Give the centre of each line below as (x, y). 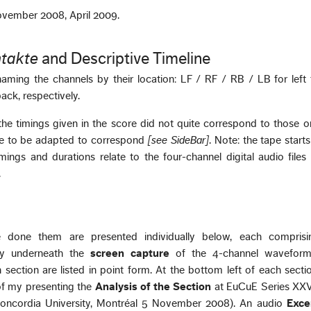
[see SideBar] (178, 140)
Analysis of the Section (153, 287)
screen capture (130, 254)
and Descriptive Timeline (125, 59)
